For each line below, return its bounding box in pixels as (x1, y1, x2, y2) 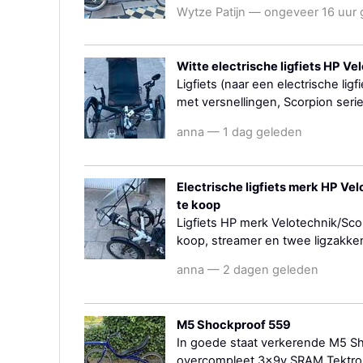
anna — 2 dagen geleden (177, 263, 318, 278)
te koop (177, 197, 220, 212)
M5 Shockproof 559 (177, 318, 291, 333)
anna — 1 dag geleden (177, 125, 302, 140)
